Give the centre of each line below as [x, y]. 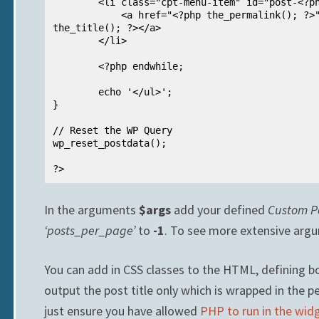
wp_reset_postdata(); [110, 143]
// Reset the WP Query [113, 130]
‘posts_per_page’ [90, 230]
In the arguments [91, 209]
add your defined [219, 209]
